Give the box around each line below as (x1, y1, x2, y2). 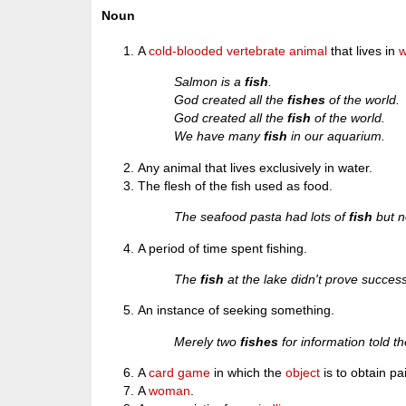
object (285, 365, 321, 381)
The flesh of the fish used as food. (138, 178, 333, 193)
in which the (210, 365, 286, 381)
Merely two (174, 333, 241, 349)
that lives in (327, 43, 400, 58)
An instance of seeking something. (138, 303, 335, 318)
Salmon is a (174, 74, 246, 90)
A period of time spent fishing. (138, 240, 308, 256)
